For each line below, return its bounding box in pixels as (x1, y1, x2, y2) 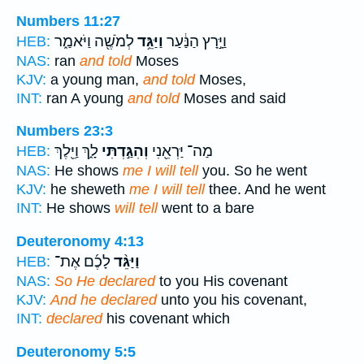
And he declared (50, 291, 157, 308)
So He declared (54, 272, 155, 289)
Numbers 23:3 (16, 123, 113, 140)
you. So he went (198, 162, 307, 180)
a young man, (46, 71, 143, 88)
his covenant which (102, 310, 230, 327)
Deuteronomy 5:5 (16, 343, 136, 360)
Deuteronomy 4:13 (16, 232, 144, 249)
